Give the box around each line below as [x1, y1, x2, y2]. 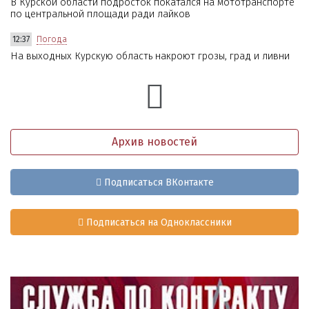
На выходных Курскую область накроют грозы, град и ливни [10, 50, 290, 63]
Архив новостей [112, 135, 197, 149]
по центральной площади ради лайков [10, 8, 190, 21]
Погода [37, 34, 67, 45]
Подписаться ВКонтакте [101, 176, 214, 188]
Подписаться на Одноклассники [83, 216, 232, 228]
